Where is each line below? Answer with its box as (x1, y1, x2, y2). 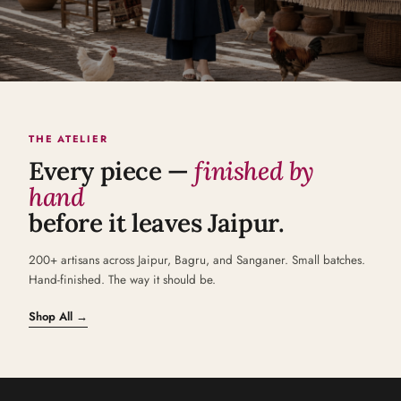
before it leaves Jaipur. (29, 207, 285, 239)
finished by (194, 155, 315, 187)
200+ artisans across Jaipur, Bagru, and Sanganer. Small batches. (29, 252, 365, 269)
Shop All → (29, 308, 88, 325)
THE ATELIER (29, 132, 108, 146)
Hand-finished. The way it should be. (29, 271, 216, 288)
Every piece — (29, 155, 189, 187)
